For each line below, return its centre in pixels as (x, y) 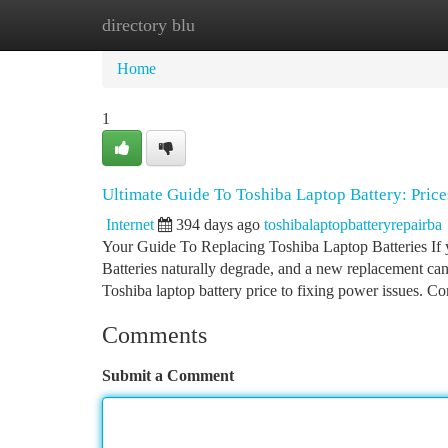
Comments (154, 335)
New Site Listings (257, 24)
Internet (130, 224)
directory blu (148, 25)
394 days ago (218, 224)
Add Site (372, 24)
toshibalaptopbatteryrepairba (353, 224)
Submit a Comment (168, 375)
